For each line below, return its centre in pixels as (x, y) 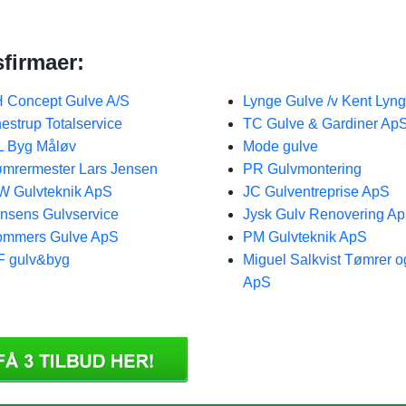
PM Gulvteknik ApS (304, 237)
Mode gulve (280, 146)
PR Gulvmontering (302, 169)
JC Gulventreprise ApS (316, 192)
